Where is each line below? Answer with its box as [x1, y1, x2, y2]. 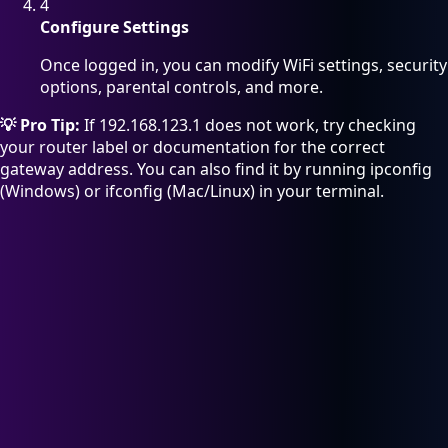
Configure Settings [40, 16, 189, 39]
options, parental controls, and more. [40, 76, 323, 99]
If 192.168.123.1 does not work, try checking [80, 114, 416, 137]
